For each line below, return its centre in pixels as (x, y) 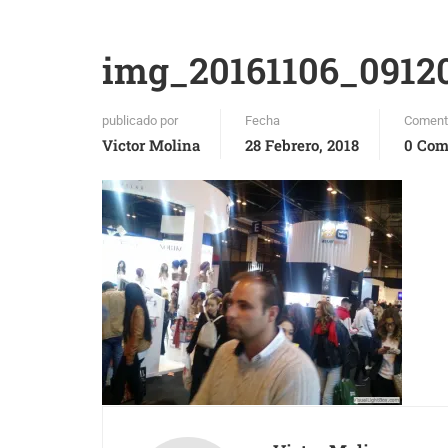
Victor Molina (151, 145)
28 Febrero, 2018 (302, 145)
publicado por (140, 120)
